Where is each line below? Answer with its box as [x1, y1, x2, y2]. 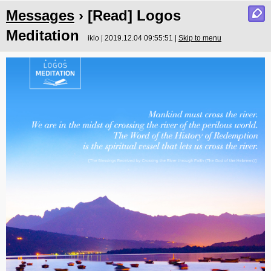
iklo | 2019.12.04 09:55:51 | [88, 34, 178, 42]
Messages [6, 7, 74, 24]
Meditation [6, 27, 79, 44]
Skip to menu [178, 34, 221, 42]
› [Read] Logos [74, 7, 181, 24]
